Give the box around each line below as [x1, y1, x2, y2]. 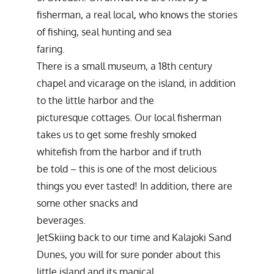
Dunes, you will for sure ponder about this [37, 248, 220, 261]
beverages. [37, 213, 86, 226]
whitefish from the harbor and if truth [37, 145, 201, 158]
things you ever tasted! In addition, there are [37, 179, 232, 192]
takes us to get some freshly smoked [37, 128, 196, 141]
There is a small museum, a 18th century [37, 59, 212, 72]
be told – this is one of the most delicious [37, 162, 217, 175]
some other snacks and [37, 196, 138, 209]
